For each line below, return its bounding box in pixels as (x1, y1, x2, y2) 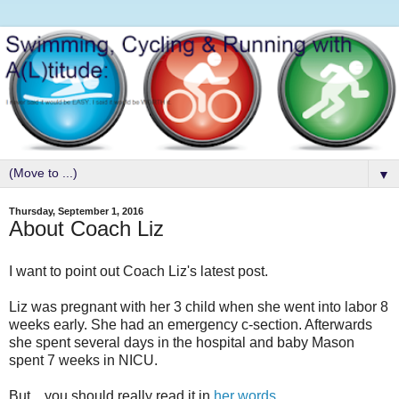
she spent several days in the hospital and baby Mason (9, 334, 354, 350)
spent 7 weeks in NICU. (9, 352, 158, 368)
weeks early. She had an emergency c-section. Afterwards (9, 316, 372, 332)
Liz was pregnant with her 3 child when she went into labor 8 (9, 298, 388, 314)
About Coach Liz (9, 216, 164, 240)
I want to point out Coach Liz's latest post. (9, 263, 268, 279)
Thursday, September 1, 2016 (9, 205, 143, 216)
